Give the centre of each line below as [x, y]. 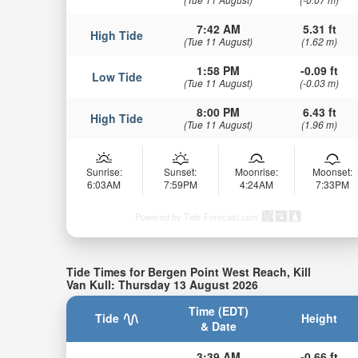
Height [320, 318]
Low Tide [117, 76]
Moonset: [332, 171]
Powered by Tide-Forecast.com [196, 216]
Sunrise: [104, 171]
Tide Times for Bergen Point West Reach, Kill [188, 271]
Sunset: [181, 171]
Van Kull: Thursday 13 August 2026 [162, 284]
